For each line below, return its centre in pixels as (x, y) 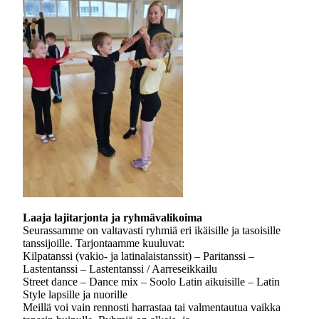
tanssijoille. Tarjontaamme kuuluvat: (104, 243)
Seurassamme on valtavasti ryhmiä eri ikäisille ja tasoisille (152, 230)
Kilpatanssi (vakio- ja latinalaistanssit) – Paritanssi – (138, 256)
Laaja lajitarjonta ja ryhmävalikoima (113, 218)
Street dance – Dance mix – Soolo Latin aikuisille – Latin (151, 282)
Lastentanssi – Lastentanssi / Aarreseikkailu (120, 269)
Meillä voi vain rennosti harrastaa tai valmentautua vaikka (152, 307)
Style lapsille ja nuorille (75, 294)
